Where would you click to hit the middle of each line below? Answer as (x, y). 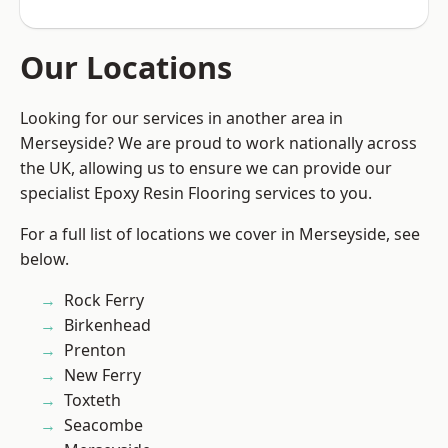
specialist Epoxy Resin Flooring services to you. (196, 193)
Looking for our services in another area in (181, 118)
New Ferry (102, 375)
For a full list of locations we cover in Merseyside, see (220, 234)
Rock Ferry (104, 300)
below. (44, 259)
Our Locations (126, 67)
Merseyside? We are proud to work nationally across (218, 143)
